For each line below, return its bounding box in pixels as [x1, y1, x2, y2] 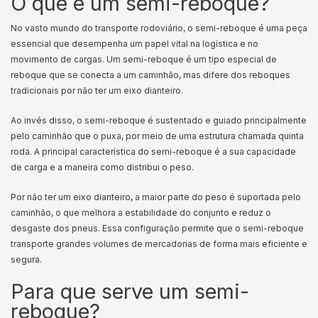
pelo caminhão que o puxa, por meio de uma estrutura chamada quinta [11, 131, 304, 141]
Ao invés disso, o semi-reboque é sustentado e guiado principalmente [11, 115, 307, 126]
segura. [11, 254, 42, 265]
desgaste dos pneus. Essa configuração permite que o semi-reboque [11, 223, 304, 234]
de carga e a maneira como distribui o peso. [11, 162, 196, 172]
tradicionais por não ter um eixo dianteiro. [11, 85, 185, 96]
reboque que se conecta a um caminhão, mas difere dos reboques [11, 70, 290, 80]
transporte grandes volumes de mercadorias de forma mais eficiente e [11, 238, 307, 249]
